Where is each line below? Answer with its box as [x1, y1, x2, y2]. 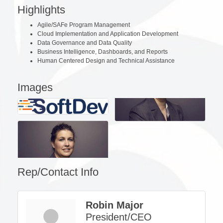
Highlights [17, 3, 65, 16]
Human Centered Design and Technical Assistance [37, 57, 175, 64]
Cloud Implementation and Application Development [37, 30, 178, 37]
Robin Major [86, 200, 143, 211]
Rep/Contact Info [17, 166, 99, 179]
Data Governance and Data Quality [37, 39, 132, 46]
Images [17, 81, 53, 94]
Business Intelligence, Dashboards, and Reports [37, 48, 168, 55]
